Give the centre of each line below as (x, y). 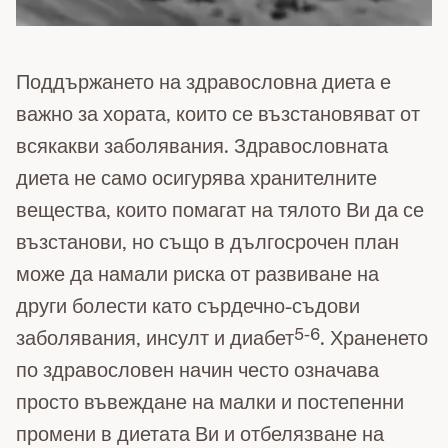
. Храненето (374, 338)
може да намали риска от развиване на (197, 274)
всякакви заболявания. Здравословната (202, 146)
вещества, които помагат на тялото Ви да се (220, 210)
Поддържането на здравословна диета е (203, 82)
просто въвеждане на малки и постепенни (210, 402)
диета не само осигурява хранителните (196, 178)
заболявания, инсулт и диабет (155, 338)
